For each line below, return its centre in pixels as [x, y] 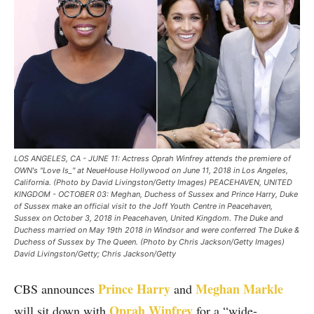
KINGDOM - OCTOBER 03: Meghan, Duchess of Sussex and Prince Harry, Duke [156, 194]
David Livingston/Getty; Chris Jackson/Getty [95, 253]
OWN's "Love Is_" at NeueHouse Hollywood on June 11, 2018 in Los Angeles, [151, 170]
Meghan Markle [239, 288]
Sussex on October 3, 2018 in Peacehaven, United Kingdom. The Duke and [149, 218]
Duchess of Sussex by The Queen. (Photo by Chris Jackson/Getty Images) [149, 241]
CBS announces [56, 288]
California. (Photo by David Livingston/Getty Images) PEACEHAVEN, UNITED [153, 182]
